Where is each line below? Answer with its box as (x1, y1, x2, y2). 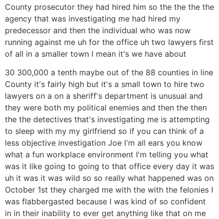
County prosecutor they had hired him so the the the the (5, 1, 214, 12)
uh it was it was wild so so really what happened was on (5, 173, 214, 183)
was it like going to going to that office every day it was (5, 161, 214, 172)
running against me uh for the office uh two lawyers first (5, 37, 214, 47)
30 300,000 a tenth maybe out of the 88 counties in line (5, 67, 213, 78)
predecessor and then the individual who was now (5, 25, 191, 35)
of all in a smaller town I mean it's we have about (5, 48, 186, 59)
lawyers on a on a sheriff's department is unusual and (5, 91, 203, 101)
